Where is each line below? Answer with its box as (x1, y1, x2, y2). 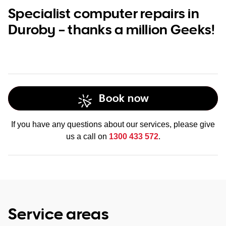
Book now (99, 91, 149, 105)
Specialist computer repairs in (8, 4, 199, 22)
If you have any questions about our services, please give (11, 120, 215, 129)
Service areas (8, 203, 109, 223)
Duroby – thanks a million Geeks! (8, 20, 215, 38)
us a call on (66, 132, 109, 141)
